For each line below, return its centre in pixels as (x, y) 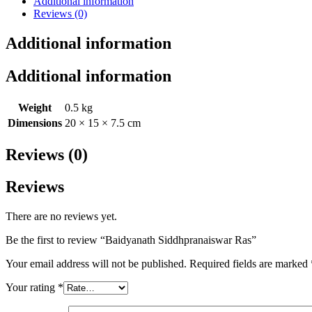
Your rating (32, 288)
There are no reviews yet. (61, 217)
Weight (35, 107)
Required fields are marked (250, 264)
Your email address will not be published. (96, 264)
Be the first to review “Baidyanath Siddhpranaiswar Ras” (131, 240)
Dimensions (35, 123)
